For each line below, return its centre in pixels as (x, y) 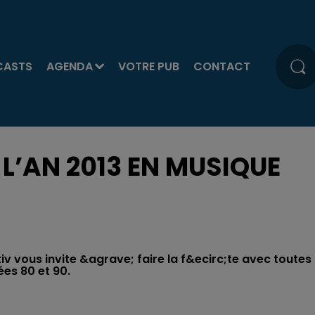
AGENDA (69, 66)
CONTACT (221, 66)
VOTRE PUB (148, 66)
